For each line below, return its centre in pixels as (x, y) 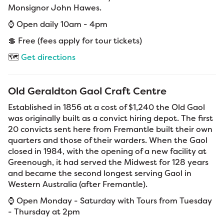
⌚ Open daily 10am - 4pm (58, 24)
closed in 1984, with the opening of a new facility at (107, 151)
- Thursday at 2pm (44, 211)
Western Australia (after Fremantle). (79, 184)
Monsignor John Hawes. (56, 7)
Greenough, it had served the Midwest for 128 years (108, 162)
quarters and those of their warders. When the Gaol (108, 140)
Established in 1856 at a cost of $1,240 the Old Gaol (106, 107)
